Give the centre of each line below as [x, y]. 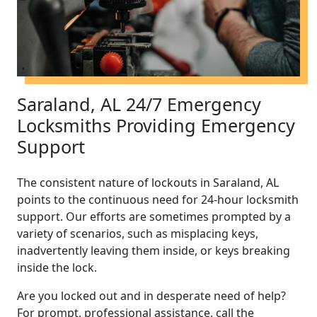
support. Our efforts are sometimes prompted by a [154, 216]
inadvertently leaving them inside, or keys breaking [154, 250]
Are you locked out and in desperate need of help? [151, 295]
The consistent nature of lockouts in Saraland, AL [148, 182]
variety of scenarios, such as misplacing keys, [138, 233]
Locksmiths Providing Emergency [156, 125]
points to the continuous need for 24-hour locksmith [158, 199]
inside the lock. [57, 267]
